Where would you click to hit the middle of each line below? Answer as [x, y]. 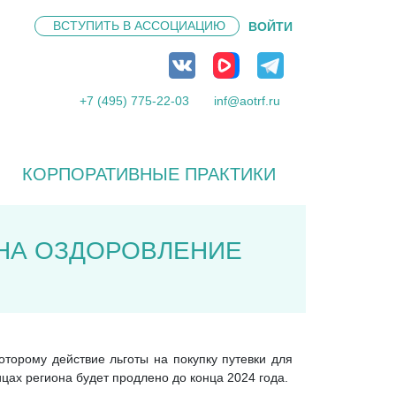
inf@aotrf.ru [247, 101]
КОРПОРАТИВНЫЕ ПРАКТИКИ [148, 174]
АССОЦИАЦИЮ [180, 25]
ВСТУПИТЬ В [94, 25]
